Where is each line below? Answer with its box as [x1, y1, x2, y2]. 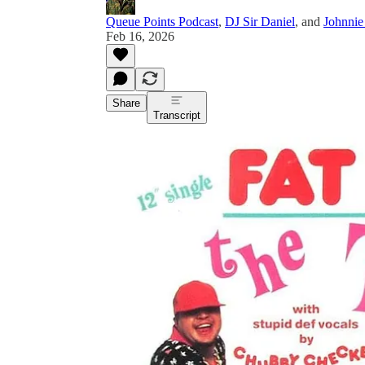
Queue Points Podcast [106, 14, 218, 29]
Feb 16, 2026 [106, 29, 174, 43]
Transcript [153, 108, 200, 121]
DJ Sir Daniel [225, 14, 295, 29]
